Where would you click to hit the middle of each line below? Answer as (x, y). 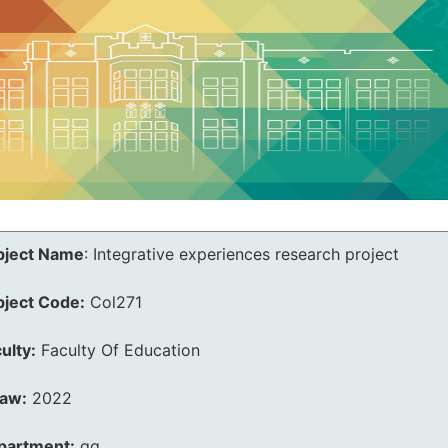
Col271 (116, 302)
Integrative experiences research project (246, 254)
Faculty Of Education (120, 350)
